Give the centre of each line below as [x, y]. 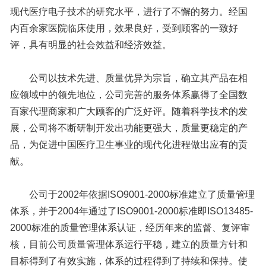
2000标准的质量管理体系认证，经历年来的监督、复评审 [130, 228]
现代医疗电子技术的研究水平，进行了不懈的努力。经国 [129, 12]
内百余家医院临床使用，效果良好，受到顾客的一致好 [124, 28]
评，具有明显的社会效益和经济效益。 [91, 45]
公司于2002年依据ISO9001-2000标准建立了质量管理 [132, 195]
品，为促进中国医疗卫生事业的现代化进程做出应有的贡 [129, 145]
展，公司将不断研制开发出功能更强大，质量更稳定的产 [129, 128]
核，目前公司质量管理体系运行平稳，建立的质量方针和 [129, 245]
